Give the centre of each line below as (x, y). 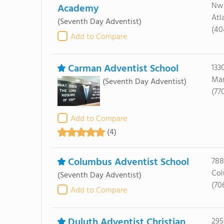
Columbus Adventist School (128, 162)
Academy (78, 9)
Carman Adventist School (123, 69)
